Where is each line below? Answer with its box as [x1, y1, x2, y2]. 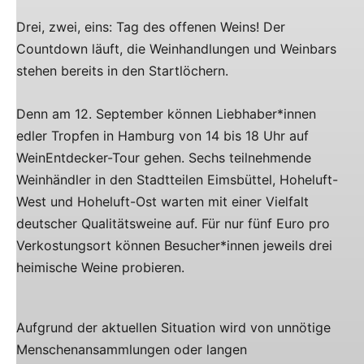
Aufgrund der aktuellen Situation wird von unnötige [16, 319, 331, 336]
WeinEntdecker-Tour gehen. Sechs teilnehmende [16, 149, 311, 166]
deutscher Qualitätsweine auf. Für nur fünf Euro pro [16, 215, 330, 232]
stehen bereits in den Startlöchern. [16, 63, 228, 79]
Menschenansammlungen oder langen [16, 341, 247, 357]
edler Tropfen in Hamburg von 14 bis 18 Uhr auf [16, 128, 309, 144]
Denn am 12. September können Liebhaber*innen [16, 106, 316, 122]
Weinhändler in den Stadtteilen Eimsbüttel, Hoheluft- [16, 171, 338, 188]
